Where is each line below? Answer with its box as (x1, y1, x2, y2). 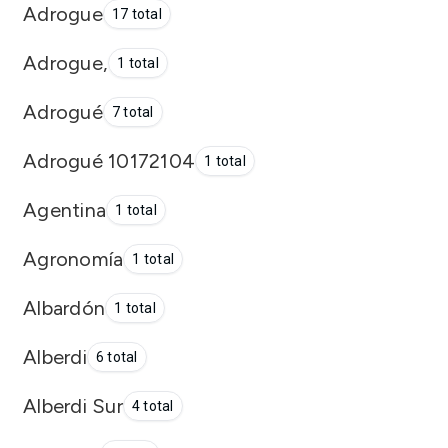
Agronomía (23, 246, 124, 271)
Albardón (23, 295, 105, 320)
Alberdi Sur (23, 393, 123, 418)
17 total (111, 6, 162, 22)
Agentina (23, 197, 106, 222)
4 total (131, 398, 174, 414)
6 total (95, 349, 138, 365)
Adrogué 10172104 (23, 148, 195, 173)
